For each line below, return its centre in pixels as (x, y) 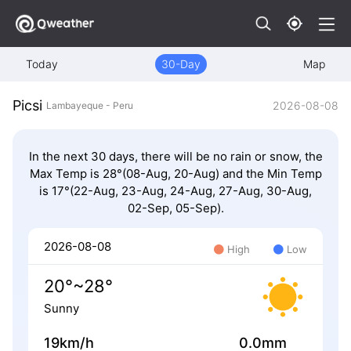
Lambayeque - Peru (90, 105)
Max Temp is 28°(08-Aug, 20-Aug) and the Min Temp (175, 174)
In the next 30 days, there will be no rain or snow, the (175, 157)
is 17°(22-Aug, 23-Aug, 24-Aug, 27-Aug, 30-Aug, (175, 191)
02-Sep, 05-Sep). (175, 208)
